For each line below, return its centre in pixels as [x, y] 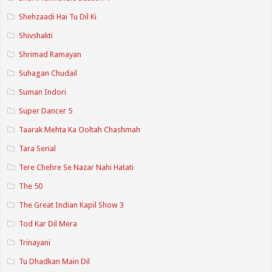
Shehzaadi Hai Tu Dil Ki [58, 16]
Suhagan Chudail [48, 73]
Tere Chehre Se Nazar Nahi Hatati [76, 167]
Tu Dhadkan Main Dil [55, 261]
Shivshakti [36, 35]
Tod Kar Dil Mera [48, 223]
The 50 [31, 186]
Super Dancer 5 [46, 110]
